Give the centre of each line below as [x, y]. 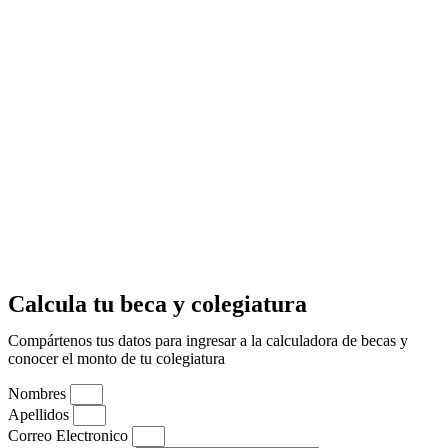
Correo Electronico [70, 436]
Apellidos [40, 415]
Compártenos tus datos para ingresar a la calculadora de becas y [208, 341]
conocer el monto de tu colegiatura [118, 359]
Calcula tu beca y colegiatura [157, 304]
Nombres [39, 394]
